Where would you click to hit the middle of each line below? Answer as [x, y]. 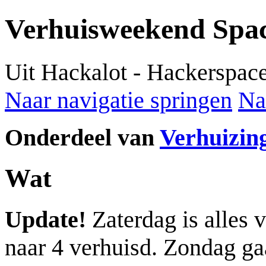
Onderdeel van [82, 137]
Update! [45, 219]
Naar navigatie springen [118, 100]
